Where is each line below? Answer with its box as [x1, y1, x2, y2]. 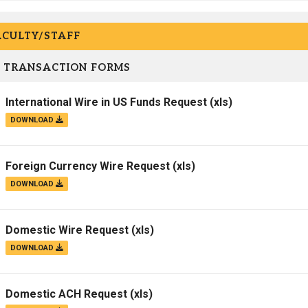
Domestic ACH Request [5, 287, 127, 301]
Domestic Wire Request [5, 223, 129, 237]
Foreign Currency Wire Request [5, 159, 170, 173]
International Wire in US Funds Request [5, 96, 207, 109]
